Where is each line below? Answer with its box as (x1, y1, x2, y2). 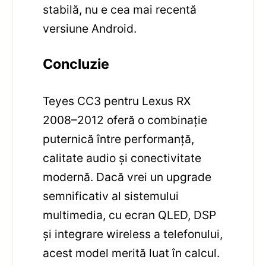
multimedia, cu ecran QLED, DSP (43, 207, 217, 222)
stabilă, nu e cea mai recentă (43, 2, 197, 17)
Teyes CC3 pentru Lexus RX (43, 93, 191, 108)
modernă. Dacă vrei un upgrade (43, 169, 212, 184)
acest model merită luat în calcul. (43, 245, 220, 260)
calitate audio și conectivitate (43, 150, 202, 165)
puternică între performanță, (43, 131, 195, 146)
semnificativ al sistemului (43, 188, 179, 203)
